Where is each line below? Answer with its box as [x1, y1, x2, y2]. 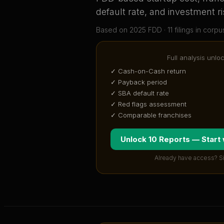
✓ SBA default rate [110, 89, 169, 97]
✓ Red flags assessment [110, 100, 186, 108]
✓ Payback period [110, 78, 167, 86]
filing [172, 25, 190, 34]
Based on [96, 25, 129, 34]
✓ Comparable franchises [110, 111, 191, 119]
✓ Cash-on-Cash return [110, 67, 186, 75]
